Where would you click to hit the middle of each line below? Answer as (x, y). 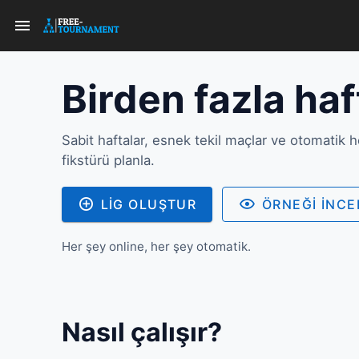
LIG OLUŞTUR (149, 204)
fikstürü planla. (108, 160)
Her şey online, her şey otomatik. (156, 246)
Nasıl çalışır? (142, 332)
